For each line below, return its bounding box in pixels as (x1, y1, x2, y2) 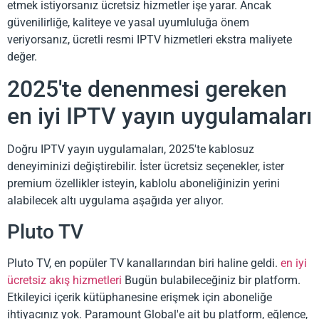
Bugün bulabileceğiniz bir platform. (122, 273, 300, 287)
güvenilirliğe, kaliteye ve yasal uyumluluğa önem (7, 15, 249, 29)
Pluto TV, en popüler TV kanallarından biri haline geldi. (7, 256, 281, 270)
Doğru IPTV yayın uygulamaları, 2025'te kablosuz (7, 142, 254, 157)
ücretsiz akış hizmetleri (7, 273, 122, 287)
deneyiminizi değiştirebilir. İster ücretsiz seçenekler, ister (7, 159, 284, 174)
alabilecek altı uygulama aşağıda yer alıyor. (7, 194, 224, 208)
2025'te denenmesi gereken (7, 75, 287, 103)
